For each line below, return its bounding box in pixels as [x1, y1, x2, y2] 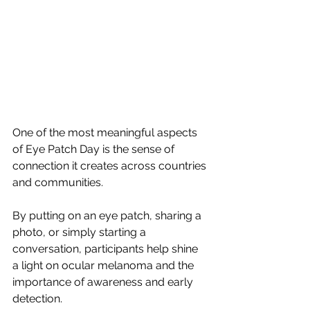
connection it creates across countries [12, 158, 209, 172]
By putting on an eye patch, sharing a [12, 208, 204, 222]
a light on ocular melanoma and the [12, 258, 197, 272]
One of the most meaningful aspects [12, 125, 200, 139]
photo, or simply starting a [12, 225, 149, 239]
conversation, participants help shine [12, 241, 201, 255]
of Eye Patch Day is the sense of [12, 142, 177, 156]
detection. [12, 291, 62, 305]
